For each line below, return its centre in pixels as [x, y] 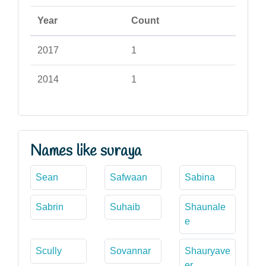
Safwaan [129, 177]
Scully [49, 251]
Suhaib [125, 207]
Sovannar [131, 251]
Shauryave [207, 251]
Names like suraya [86, 151]
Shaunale [205, 207]
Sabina [199, 177]
